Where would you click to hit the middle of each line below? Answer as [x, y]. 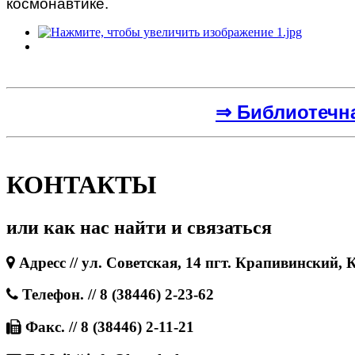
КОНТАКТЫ [81, 185]
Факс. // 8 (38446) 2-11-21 [108, 327]
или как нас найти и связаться [139, 227]
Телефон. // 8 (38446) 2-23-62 [116, 295]
